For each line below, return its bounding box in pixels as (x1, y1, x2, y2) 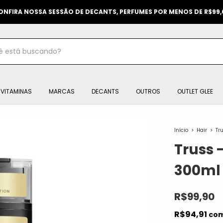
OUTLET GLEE (177, 87, 213, 96)
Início (174, 126, 188, 134)
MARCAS (49, 87, 75, 96)
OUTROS (136, 87, 160, 96)
